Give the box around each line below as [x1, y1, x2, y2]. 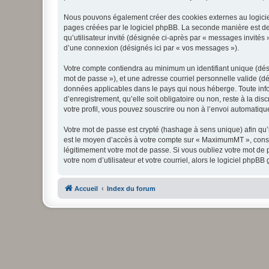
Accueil [74, 185, 98, 192]
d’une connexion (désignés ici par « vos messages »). [64, 44, 239, 52]
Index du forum [107, 185, 156, 192]
